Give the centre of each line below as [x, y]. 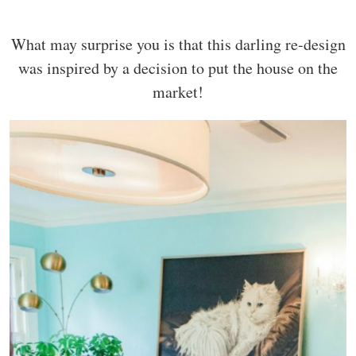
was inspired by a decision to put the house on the [178, 68]
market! [178, 91]
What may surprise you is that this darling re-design [178, 44]
